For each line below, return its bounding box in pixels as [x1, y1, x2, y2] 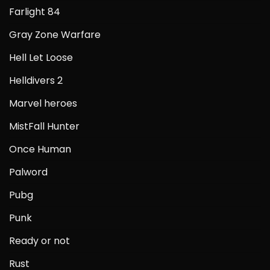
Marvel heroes [9, 96, 77, 110]
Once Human [9, 142, 71, 156]
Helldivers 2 [9, 73, 63, 87]
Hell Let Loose [9, 50, 73, 64]
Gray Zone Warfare [9, 27, 101, 42]
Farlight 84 [9, 4, 60, 19]
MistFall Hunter [9, 119, 80, 133]
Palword [9, 165, 48, 179]
